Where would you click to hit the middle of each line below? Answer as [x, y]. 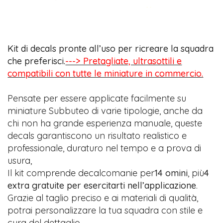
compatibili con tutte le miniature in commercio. [106, 73]
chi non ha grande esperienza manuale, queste [105, 123]
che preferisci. [37, 61]
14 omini [171, 173]
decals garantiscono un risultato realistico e [97, 135]
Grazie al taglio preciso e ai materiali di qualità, [103, 198]
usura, [20, 160]
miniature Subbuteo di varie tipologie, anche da [105, 111]
